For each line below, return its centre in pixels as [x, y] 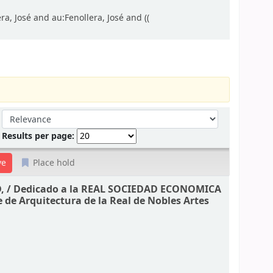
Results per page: [40, 136]
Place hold [53, 163]
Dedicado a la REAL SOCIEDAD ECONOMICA [118, 189]
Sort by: [18, 115]
